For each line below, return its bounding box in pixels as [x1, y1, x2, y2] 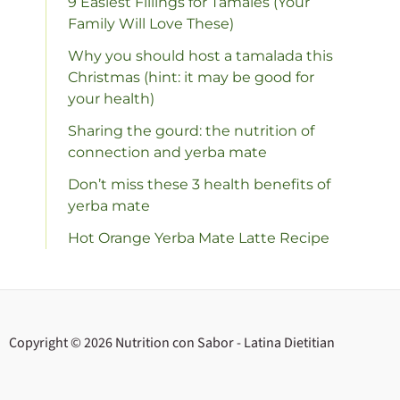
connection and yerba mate [68, 143, 267, 161]
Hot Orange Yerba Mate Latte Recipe [68, 229, 329, 246]
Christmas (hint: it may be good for [68, 68, 314, 86]
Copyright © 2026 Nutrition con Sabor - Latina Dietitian [9, 333, 336, 353]
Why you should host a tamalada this [68, 46, 333, 64]
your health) [68, 89, 154, 107]
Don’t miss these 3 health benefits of [68, 175, 330, 193]
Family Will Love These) [68, 14, 234, 32]
